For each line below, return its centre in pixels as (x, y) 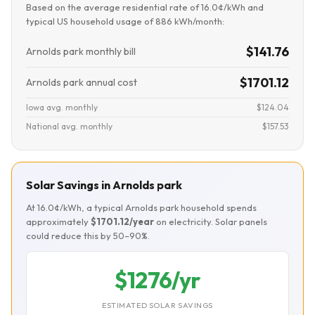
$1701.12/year (122, 221)
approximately (58, 221)
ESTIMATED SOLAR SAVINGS (157, 305)
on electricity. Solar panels (211, 221)
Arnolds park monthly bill (81, 51)
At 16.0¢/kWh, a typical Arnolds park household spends (141, 207)
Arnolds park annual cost (82, 82)
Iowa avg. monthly (62, 107)
